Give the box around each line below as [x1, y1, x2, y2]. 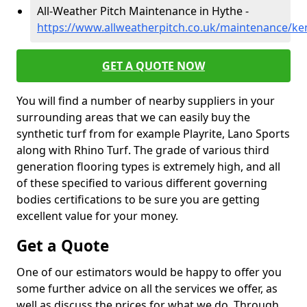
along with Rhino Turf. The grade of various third [16, 143, 269, 158]
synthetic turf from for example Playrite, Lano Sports [16, 126, 290, 141]
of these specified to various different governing [16, 175, 267, 191]
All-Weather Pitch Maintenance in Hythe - [37, 3, 249, 19]
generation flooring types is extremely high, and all [16, 159, 280, 174]
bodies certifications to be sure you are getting [16, 192, 260, 207]
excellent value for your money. [16, 208, 178, 223]
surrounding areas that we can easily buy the [16, 110, 250, 125]
